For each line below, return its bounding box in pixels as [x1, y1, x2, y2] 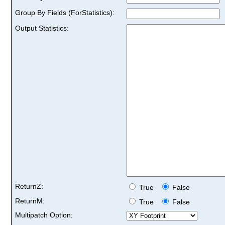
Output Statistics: [15, 24, 69, 32]
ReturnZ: [15, 182, 43, 190]
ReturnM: [15, 196, 45, 205]
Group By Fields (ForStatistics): [15, 8, 115, 17]
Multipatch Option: [15, 210, 73, 219]
